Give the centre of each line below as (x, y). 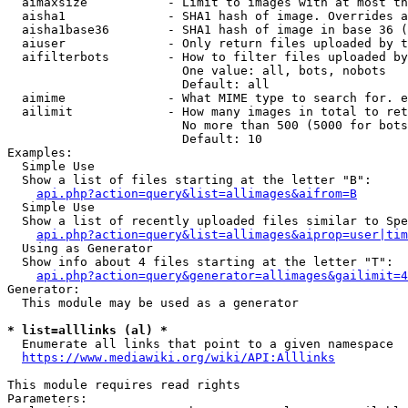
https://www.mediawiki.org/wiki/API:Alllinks (178, 357)
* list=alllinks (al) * (87, 330)
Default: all (138, 84)
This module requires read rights (124, 385)
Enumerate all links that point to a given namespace (200, 344)
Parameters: (47, 398)
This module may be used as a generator (153, 303)
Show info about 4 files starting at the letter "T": (200, 262)
